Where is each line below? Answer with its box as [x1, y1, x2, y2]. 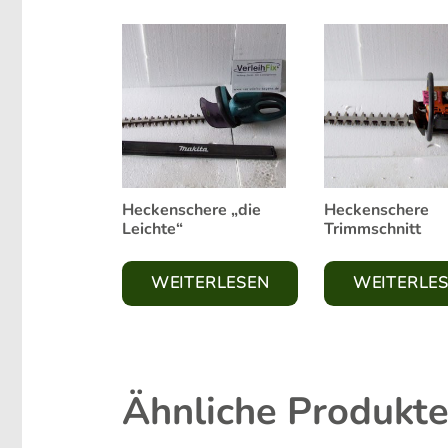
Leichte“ [122, 217, 183, 240]
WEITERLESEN [150, 272, 270, 295]
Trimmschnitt [324, 217, 422, 240]
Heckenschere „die [122, 198, 261, 221]
